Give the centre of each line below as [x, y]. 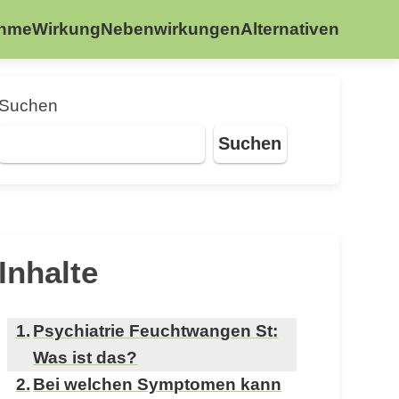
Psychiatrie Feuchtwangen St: [156, 330]
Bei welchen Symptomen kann [158, 384]
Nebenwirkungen [170, 28]
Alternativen [289, 28]
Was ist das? [85, 357]
